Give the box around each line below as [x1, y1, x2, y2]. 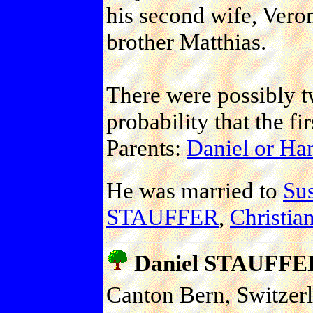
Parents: [106, 134, 187, 161]
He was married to [106, 177, 283, 203]
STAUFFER [106, 203, 219, 230]
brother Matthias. [106, 28, 266, 54]
